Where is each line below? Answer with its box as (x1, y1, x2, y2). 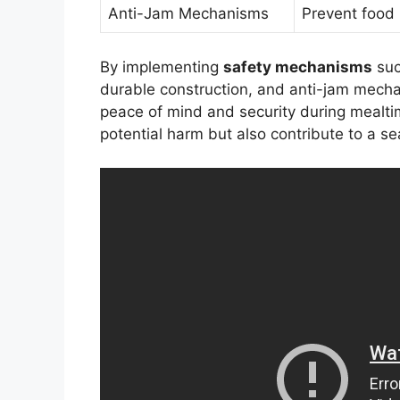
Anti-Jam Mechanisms (108, 4, 269, 23)
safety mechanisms (223, 57, 372, 76)
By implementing (100, 57, 223, 76)
